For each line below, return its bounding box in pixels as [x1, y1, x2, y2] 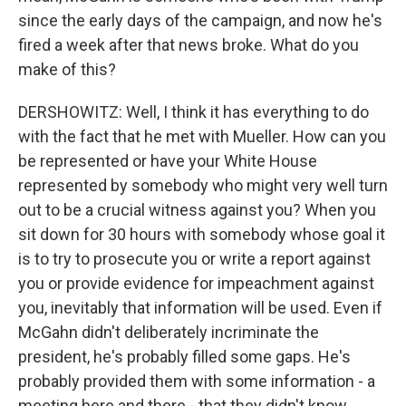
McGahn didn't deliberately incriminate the [18, 323, 319, 342]
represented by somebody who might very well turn [18, 176, 388, 195]
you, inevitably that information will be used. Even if [18, 298, 382, 317]
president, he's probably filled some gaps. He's [18, 347, 351, 366]
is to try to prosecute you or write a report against [18, 249, 371, 268]
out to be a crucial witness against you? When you [18, 200, 376, 219]
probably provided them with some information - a [18, 372, 375, 391]
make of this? [18, 60, 116, 79]
